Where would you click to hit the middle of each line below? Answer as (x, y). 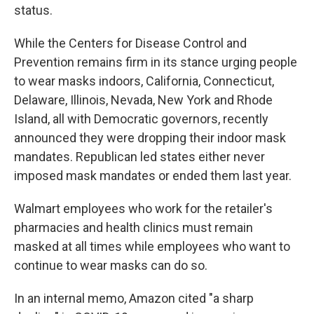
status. (33, 10)
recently (246, 119)
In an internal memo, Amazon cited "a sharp (134, 298)
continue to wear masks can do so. (111, 265)
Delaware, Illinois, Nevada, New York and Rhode (143, 100)
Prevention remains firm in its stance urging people (156, 62)
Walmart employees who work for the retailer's (143, 209)
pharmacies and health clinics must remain (134, 227)
